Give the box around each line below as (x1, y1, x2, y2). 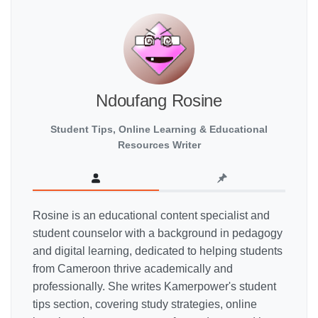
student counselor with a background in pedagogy (33, 227, 283, 240)
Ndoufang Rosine (96, 91, 222, 111)
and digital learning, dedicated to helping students (33, 245, 283, 258)
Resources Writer (117, 139, 201, 151)
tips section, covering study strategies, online (33, 298, 257, 311)
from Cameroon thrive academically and (33, 263, 233, 275)
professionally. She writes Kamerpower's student (33, 280, 276, 293)
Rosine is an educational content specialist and (33, 209, 270, 222)
